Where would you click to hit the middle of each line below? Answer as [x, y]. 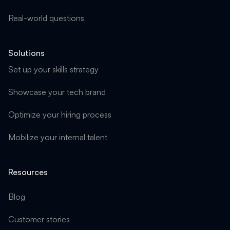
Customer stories [39, 219]
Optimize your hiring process [60, 114]
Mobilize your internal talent [58, 137]
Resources [28, 172]
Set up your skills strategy [53, 69]
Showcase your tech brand [57, 92]
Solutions [26, 53]
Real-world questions [46, 18]
